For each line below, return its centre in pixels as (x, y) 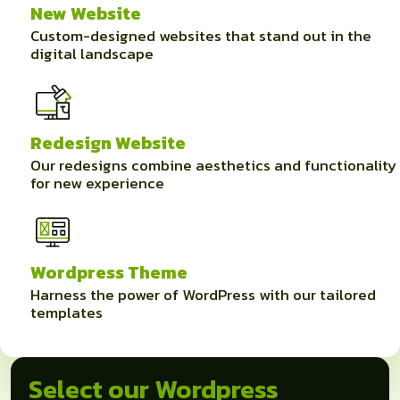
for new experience (97, 183)
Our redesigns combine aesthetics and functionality (213, 166)
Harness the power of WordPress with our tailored (203, 295)
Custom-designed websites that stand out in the (201, 36)
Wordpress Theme (109, 273)
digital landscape (92, 54)
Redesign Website (108, 143)
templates (67, 313)
